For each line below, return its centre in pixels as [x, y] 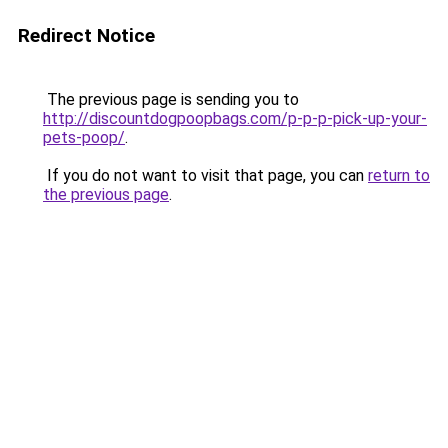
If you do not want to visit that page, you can [205, 175]
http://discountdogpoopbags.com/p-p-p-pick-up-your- [235, 118]
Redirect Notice [86, 35]
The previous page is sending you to [171, 99]
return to [399, 175]
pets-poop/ [84, 137]
